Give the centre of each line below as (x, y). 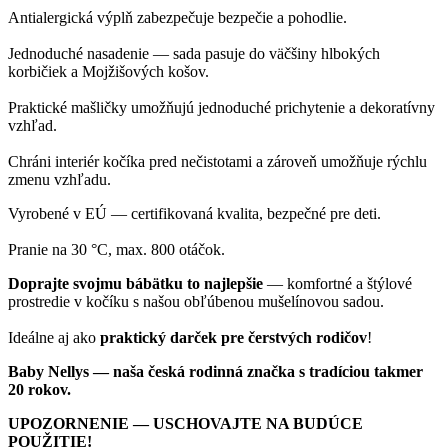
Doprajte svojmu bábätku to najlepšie (135, 284)
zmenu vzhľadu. (59, 180)
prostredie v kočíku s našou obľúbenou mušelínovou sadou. (196, 302)
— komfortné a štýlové (337, 284)
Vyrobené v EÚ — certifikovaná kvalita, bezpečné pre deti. (194, 214)
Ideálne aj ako (54, 338)
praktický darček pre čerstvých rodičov (233, 338)
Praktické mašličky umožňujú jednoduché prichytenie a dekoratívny (221, 108)
